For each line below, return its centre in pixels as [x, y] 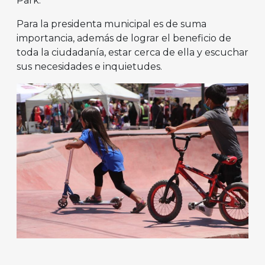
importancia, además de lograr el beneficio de [124, 38]
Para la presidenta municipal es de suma [112, 24]
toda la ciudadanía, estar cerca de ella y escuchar [132, 53]
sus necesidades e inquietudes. [89, 67]
